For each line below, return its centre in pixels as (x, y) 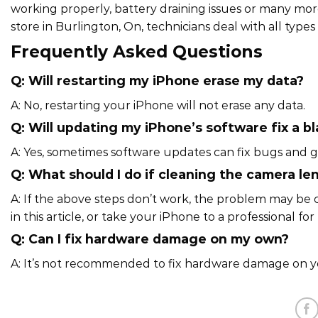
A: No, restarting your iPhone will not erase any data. (158, 106)
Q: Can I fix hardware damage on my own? (150, 238)
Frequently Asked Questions (137, 52)
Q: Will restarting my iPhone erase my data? (157, 81)
